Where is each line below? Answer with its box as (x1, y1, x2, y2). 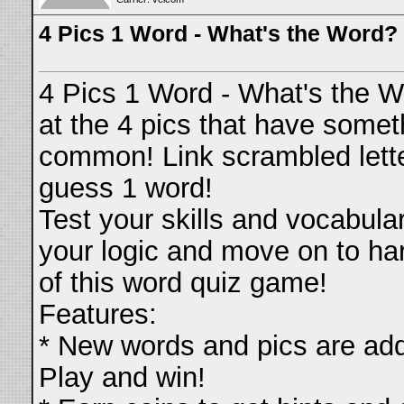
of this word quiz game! (39, 267, 327, 298)
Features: (39, 298, 157, 330)
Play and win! (39, 362, 206, 393)
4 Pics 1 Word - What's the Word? (39, 21, 398, 46)
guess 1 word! (39, 172, 213, 204)
